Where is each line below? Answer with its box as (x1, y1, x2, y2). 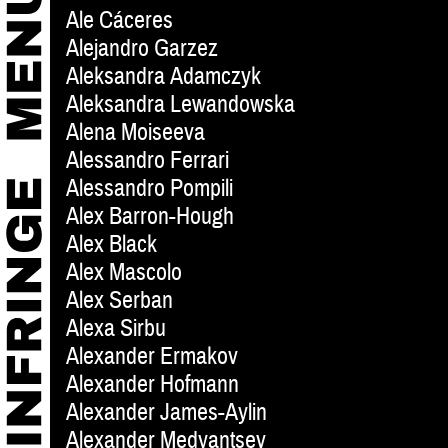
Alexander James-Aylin (66, 397, 267, 429)
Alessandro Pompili (66, 173, 233, 205)
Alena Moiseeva (66, 117, 205, 149)
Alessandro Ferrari (66, 145, 229, 177)
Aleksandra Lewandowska (66, 89, 295, 121)
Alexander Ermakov (66, 341, 238, 373)
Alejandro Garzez (66, 33, 218, 65)
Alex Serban (66, 285, 173, 317)
